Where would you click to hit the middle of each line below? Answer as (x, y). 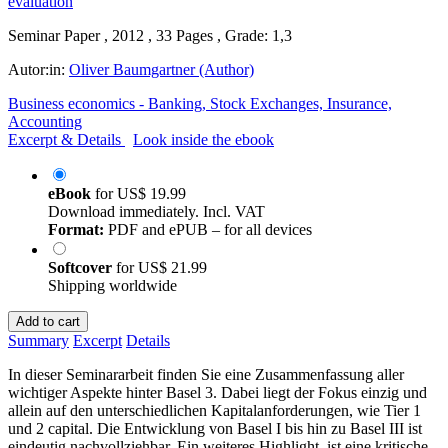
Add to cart (48, 321)
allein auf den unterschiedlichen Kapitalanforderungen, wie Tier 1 (214, 410)
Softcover (82, 267)
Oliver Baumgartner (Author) (161, 69)
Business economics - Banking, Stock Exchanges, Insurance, (200, 103)
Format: (76, 229)
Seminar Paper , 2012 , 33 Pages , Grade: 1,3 (150, 35)
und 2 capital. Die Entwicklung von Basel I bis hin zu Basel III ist (215, 428)
